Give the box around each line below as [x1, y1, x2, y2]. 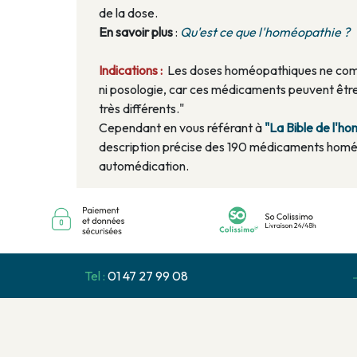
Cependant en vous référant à [99, 120, 265, 136]
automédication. [99, 158, 189, 175]
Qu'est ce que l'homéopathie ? [180, 24, 350, 41]
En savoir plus [99, 24, 175, 41]
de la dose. [99, 5, 158, 22]
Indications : [99, 62, 165, 79]
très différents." [99, 100, 184, 117]
